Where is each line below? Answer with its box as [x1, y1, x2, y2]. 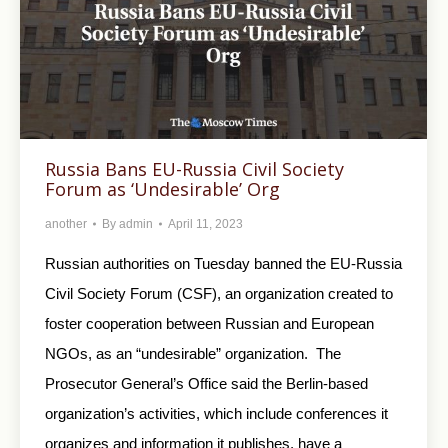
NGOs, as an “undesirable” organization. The [45, 344, 341, 362]
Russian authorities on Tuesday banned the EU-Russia [45, 254, 402, 272]
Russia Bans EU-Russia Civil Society [45, 156, 344, 181]
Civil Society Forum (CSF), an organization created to [45, 284, 393, 302]
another [45, 216, 87, 231]
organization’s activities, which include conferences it [45, 404, 388, 422]
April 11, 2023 [168, 216, 243, 231]
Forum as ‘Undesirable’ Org [45, 176, 280, 201]
